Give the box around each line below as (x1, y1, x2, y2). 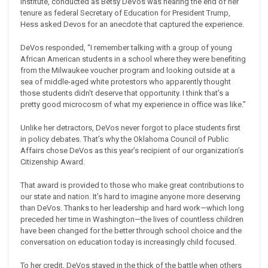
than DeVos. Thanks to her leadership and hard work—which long (20, 203, 245, 212)
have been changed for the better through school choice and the (20, 226, 242, 235)
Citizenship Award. (20, 157, 86, 166)
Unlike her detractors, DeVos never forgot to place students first (20, 123, 241, 132)
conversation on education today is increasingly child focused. (20, 237, 237, 246)
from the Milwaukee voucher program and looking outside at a (20, 66, 236, 75)
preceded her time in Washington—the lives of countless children (20, 214, 244, 224)
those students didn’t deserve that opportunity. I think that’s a (20, 89, 230, 98)
